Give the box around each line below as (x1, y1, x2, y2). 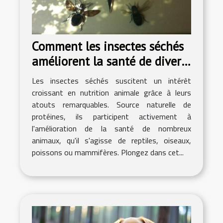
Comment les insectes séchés (32, 38, 184, 55)
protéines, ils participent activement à (32, 111, 191, 123)
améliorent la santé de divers (32, 53, 186, 70)
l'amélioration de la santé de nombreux (32, 122, 191, 135)
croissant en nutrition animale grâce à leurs (32, 87, 191, 99)
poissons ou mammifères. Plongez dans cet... (32, 146, 184, 159)
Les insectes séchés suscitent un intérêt (32, 75, 191, 87)
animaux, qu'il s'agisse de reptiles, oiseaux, (32, 134, 191, 147)
